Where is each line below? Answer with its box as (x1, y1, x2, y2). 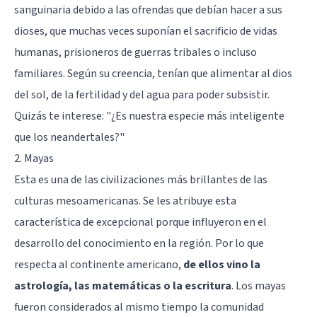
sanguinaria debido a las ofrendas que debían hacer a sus (14, 1, 282, 18)
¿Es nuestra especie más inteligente (111, 108, 284, 124)
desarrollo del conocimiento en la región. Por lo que (14, 235, 264, 251)
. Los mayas (231, 277, 286, 294)
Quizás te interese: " (14, 108, 111, 124)
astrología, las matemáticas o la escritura (14, 277, 231, 294)
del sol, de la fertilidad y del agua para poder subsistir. (14, 86, 270, 103)
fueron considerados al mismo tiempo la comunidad (14, 299, 264, 315)
